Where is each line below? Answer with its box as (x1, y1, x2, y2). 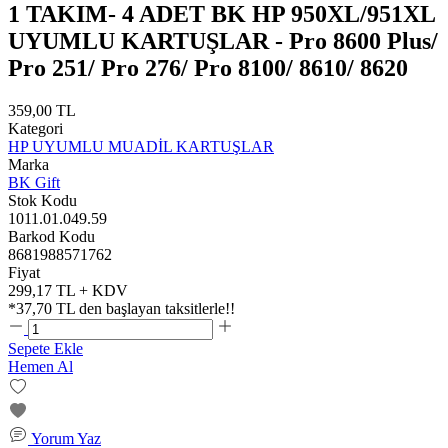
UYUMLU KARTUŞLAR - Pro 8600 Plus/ (8, 27, 438, 54)
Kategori (8, 119, 63, 137)
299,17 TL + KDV (8, 281, 128, 299)
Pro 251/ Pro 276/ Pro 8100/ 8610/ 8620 (8, 54, 408, 81)
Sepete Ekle (8, 339, 83, 357)
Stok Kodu (8, 191, 77, 209)
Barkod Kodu (8, 227, 95, 245)
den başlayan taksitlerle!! (75, 299, 235, 317)
